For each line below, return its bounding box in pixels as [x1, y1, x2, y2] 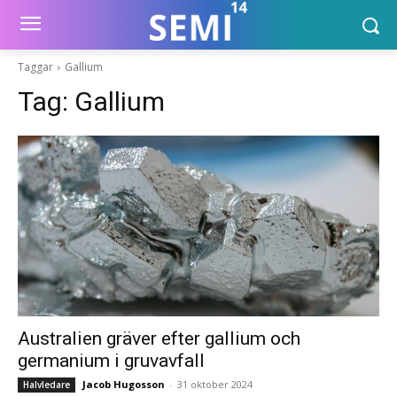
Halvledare [23, 378, 70, 391]
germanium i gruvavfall [18, 350, 205, 371]
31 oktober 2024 [177, 378, 253, 391]
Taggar [18, 59, 53, 74]
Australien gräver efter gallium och [18, 328, 300, 349]
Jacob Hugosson [82, 378, 165, 391]
